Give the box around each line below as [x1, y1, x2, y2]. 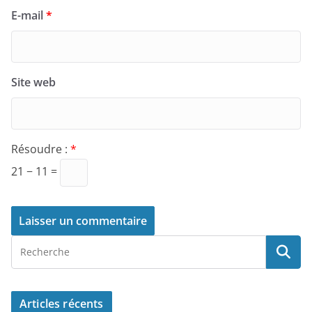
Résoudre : [11, 141, 70, 157]
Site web [11, 75, 56, 91]
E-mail [11, 8, 46, 24]
